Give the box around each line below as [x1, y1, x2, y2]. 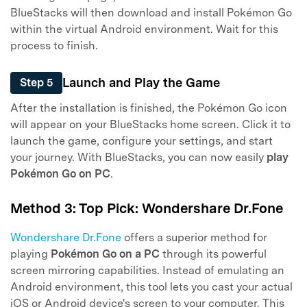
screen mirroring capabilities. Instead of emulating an [10, 263, 284, 277]
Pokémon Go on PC [10, 167, 110, 181]
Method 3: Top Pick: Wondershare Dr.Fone [10, 199, 283, 217]
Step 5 [20, 75, 53, 89]
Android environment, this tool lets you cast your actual [10, 280, 293, 293]
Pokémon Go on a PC [51, 247, 160, 260]
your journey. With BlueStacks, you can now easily [10, 151, 267, 164]
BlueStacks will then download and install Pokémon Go [10, 5, 292, 19]
